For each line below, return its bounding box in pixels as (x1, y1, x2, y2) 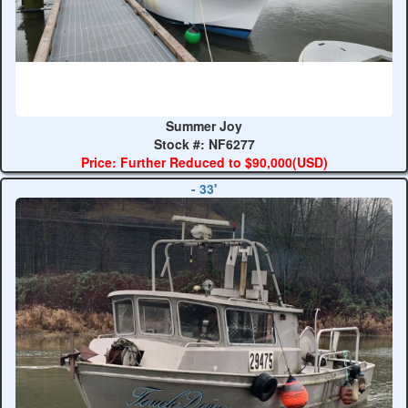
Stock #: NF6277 (153, 134, 255, 153)
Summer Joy (166, 116, 242, 135)
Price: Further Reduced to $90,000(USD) (80, 152, 328, 171)
